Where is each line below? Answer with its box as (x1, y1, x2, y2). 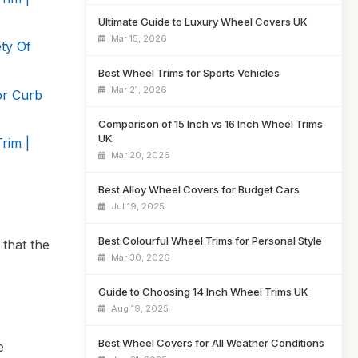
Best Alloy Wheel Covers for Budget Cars (98, 183, 300, 196)
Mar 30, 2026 (109, 252, 170, 263)
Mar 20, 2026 (109, 149, 170, 161)
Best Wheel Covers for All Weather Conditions (98, 336, 324, 349)
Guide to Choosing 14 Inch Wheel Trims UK (98, 285, 308, 298)
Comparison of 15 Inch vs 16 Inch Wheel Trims (98, 117, 323, 130)
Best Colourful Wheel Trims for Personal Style (98, 234, 322, 247)
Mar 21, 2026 (109, 84, 167, 95)
